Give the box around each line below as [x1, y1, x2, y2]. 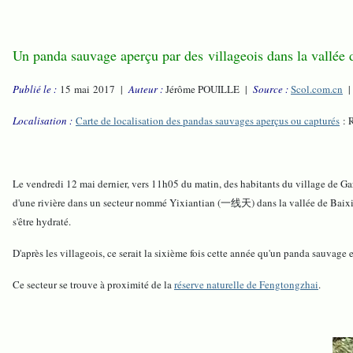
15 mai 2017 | [57, 82, 128, 97]
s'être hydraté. [13, 214, 71, 229]
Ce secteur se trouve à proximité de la [13, 277, 174, 292]
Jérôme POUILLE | [163, 82, 253, 97]
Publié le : [13, 82, 57, 97]
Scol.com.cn [291, 82, 343, 97]
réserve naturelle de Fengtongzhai [174, 277, 318, 292]
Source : [253, 82, 288, 97]
